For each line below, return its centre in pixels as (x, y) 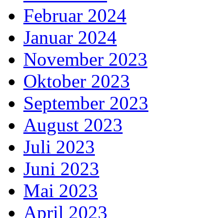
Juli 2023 (59, 147)
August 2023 (73, 125)
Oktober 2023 (77, 81)
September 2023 (86, 103)
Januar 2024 (70, 37)
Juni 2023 (61, 169)
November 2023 (85, 59)
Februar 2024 (75, 16)
